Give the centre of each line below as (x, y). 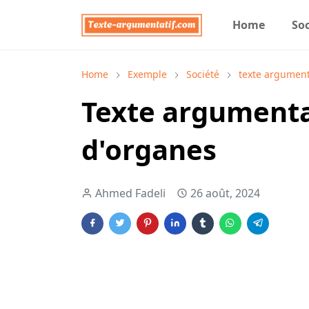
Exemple (147, 74)
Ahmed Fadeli (130, 193)
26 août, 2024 (225, 193)
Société (203, 74)
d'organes (149, 149)
